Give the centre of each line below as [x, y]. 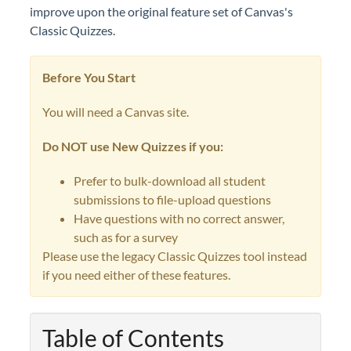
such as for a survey [126, 237]
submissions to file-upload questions [172, 199]
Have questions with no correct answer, [179, 218]
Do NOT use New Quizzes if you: [133, 146]
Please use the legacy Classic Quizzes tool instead [175, 256]
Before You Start [89, 77]
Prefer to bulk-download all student [170, 181]
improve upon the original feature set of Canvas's [161, 11]
